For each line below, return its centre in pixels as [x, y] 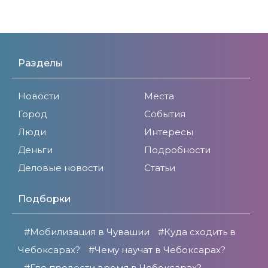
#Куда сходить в [197, 232]
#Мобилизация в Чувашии [87, 232]
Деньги [35, 150]
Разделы [41, 63]
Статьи [160, 167]
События [165, 114]
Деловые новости [61, 167]
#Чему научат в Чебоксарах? [157, 249]
